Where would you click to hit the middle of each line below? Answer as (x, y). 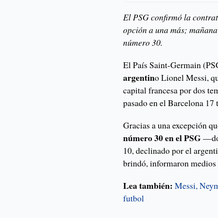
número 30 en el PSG (162, 138)
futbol (134, 198)
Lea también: (148, 186)
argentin (139, 78)
